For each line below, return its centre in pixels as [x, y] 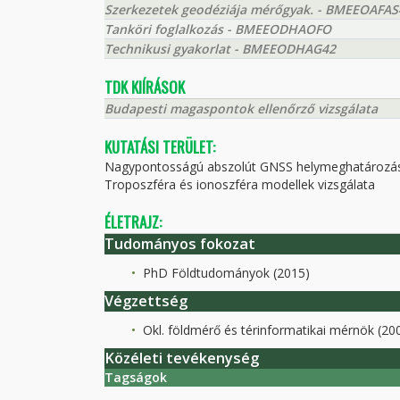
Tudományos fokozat [180, 244]
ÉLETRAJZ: [133, 222]
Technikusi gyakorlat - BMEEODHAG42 [220, 49]
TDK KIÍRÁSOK [145, 87]
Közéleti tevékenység [182, 358]
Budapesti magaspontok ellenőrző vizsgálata [241, 108]
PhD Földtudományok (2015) [225, 273]
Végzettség [146, 301]
